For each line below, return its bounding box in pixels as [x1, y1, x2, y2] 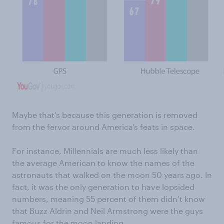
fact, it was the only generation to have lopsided [12, 182, 194, 191]
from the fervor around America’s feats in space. [12, 122, 195, 131]
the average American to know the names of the [12, 158, 194, 167]
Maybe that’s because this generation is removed [12, 110, 197, 119]
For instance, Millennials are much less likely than [12, 146, 198, 155]
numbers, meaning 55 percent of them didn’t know [12, 194, 205, 203]
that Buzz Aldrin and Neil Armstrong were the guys [12, 206, 203, 215]
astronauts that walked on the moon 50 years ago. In [12, 170, 212, 179]
